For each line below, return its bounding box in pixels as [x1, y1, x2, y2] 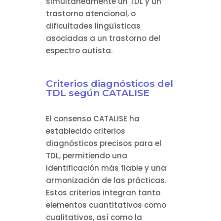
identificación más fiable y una [45, 163, 166, 174]
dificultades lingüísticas [45, 21, 141, 32]
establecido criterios [45, 126, 125, 137]
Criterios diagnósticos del [45, 77, 173, 90]
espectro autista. [45, 45, 112, 56]
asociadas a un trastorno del [45, 33, 160, 44]
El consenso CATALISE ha [45, 113, 140, 124]
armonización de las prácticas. [45, 175, 166, 186]
